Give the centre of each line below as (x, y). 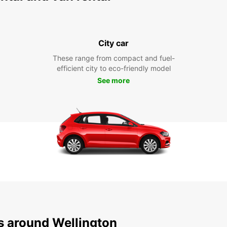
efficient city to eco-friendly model (113, 68)
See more (113, 80)
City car (113, 43)
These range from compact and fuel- (113, 58)
